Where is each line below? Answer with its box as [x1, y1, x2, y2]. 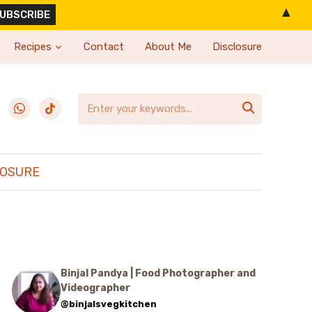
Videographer [61, 282, 130, 294]
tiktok [38, 100, 68, 113]
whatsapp [8, 100, 59, 113]
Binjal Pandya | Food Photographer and [61, 267, 256, 279]
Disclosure [212, 40, 262, 53]
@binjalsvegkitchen [61, 299, 157, 309]
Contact [84, 40, 124, 53]
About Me [145, 40, 192, 53]
